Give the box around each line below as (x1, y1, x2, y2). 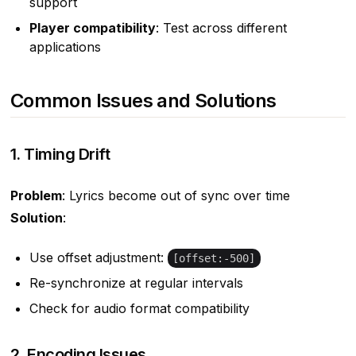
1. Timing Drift (10, 144, 110, 164)
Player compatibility (29, 19, 156, 36)
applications (29, 38, 101, 55)
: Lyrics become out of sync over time (61, 187, 290, 203)
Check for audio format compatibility (29, 300, 250, 316)
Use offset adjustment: (29, 249, 168, 265)
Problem (10, 187, 62, 203)
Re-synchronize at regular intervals (29, 274, 243, 291)
